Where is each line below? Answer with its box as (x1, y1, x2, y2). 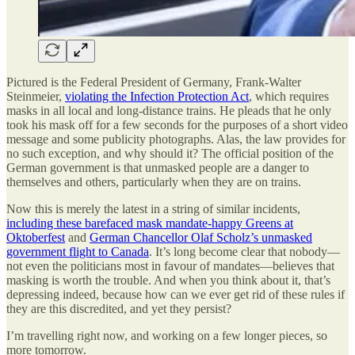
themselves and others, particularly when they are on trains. (6, 174, 301, 189)
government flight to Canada (6, 244, 149, 258)
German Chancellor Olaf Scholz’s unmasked (90, 230, 312, 244)
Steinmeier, (6, 89, 65, 103)
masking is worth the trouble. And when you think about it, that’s (6, 273, 330, 287)
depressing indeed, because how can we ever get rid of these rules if (6, 287, 345, 301)
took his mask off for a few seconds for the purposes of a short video (6, 117, 348, 132)
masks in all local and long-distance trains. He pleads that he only (6, 103, 331, 117)
